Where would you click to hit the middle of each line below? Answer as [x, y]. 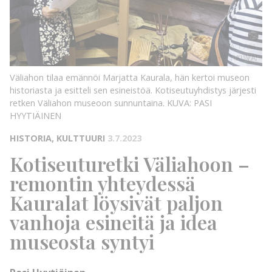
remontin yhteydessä [103, 183]
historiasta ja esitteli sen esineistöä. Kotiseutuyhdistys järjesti [133, 90]
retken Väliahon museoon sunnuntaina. [88, 103]
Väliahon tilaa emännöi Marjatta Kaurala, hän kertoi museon [130, 78]
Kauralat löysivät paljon [116, 203]
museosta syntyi [82, 242]
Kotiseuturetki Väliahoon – [130, 164]
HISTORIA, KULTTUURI [57, 138]
